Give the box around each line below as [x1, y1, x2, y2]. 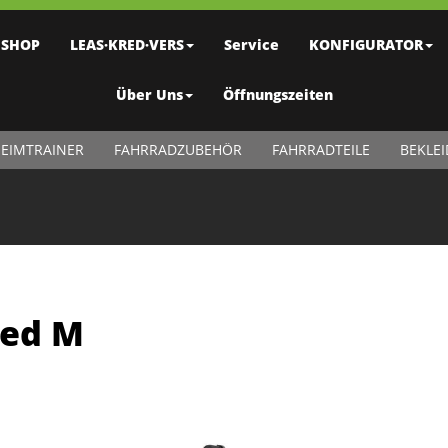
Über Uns [115, 85, 183, 104]
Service [223, 35, 279, 54]
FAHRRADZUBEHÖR [113, 140, 242, 159]
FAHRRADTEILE [271, 140, 370, 159]
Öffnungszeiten [222, 85, 333, 104]
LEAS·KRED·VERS [69, 35, 184, 54]
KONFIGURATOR [308, 35, 423, 54]
